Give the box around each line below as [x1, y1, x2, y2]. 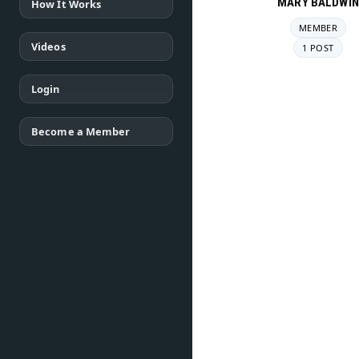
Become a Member [31, 124, 131, 139]
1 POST [302, 42, 334, 54]
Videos [31, 39, 66, 54]
